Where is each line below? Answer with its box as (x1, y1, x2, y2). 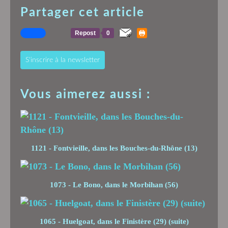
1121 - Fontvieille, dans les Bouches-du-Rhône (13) (31, 144, 197, 152)
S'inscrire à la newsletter (25, 56, 100, 64)
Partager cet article (20, 6, 145, 19)
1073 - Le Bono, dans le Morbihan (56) (50, 180, 178, 189)
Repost (75, 29, 96, 37)
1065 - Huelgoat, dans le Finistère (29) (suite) (39, 217, 189, 225)
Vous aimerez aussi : (20, 88, 151, 101)
